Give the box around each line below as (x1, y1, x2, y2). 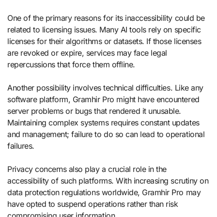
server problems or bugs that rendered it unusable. (7, 106, 181, 116)
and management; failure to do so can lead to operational (7, 129, 205, 139)
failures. (7, 140, 34, 151)
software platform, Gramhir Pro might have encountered (7, 94, 200, 104)
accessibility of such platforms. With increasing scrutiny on (7, 175, 209, 186)
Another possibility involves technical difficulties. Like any (7, 82, 203, 93)
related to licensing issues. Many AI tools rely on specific (7, 24, 201, 34)
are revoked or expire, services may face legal (7, 47, 167, 58)
